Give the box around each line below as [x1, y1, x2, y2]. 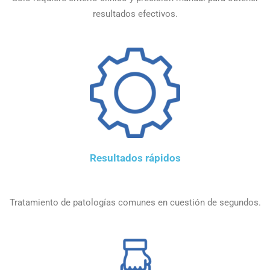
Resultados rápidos [89, 152, 181, 165]
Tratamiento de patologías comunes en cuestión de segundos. [9, 196, 261, 208]
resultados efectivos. [92, 8, 178, 20]
